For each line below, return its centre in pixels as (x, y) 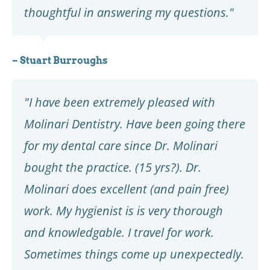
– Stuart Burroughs (60, 60)
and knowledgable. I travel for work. (119, 232)
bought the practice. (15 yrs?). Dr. (113, 167)
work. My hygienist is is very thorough (124, 210)
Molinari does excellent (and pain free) (127, 189)
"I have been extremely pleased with (120, 102)
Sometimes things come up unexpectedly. (134, 254)
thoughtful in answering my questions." (129, 12)
